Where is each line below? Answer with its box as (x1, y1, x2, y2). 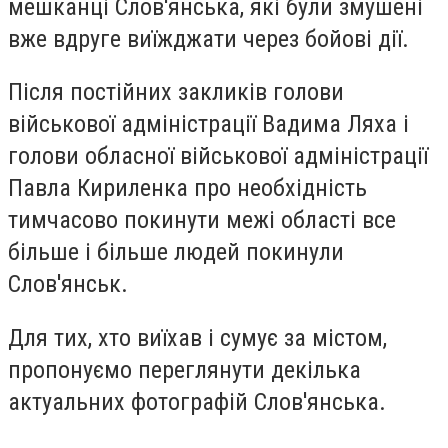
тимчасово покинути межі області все (8, 206, 396, 235)
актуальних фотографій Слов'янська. (8, 387, 392, 416)
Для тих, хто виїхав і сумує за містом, (8, 323, 387, 352)
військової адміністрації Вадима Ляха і (8, 110, 409, 139)
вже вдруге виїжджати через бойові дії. (8, 24, 415, 53)
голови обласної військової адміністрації (8, 142, 428, 171)
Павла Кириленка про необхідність (8, 174, 367, 203)
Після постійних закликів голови (8, 78, 344, 107)
